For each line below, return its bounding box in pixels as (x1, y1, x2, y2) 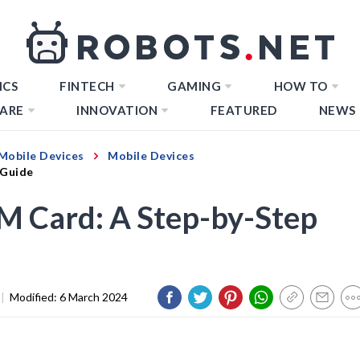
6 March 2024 (59, 289, 128, 304)
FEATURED (210, 103, 277, 117)
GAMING (167, 79, 221, 93)
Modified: (10, 289, 59, 304)
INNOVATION (76, 103, 157, 117)
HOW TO (273, 79, 328, 93)
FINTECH (59, 79, 115, 93)
